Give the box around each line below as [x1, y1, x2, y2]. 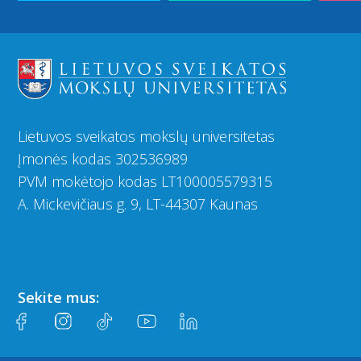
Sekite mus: [18, 288, 99, 308]
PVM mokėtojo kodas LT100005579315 [18, 172, 272, 192]
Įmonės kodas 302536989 [18, 149, 188, 169]
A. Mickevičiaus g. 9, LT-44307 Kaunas [18, 194, 258, 214]
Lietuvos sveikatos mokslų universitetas [18, 127, 275, 147]
